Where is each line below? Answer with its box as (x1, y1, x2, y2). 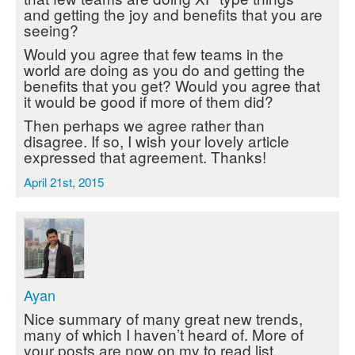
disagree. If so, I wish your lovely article (24, 130, 289, 151)
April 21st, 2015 (24, 174, 104, 190)
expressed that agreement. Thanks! (24, 146, 266, 167)
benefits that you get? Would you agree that (24, 74, 320, 96)
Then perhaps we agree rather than (24, 114, 265, 136)
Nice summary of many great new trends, (24, 307, 303, 329)
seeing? (24, 19, 78, 40)
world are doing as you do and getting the (24, 59, 305, 80)
